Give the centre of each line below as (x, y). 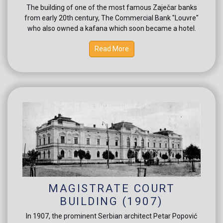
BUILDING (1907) (111, 201)
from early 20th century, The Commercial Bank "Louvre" (111, 18)
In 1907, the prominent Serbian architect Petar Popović (111, 216)
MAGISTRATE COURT (111, 188)
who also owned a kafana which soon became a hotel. (111, 28)
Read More (111, 49)
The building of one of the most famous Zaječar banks (111, 7)
